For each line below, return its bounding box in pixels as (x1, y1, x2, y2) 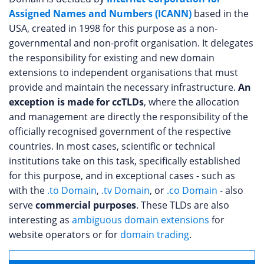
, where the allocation (144, 95, 239, 108)
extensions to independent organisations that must (9, 66, 238, 79)
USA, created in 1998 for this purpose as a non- (9, 22, 217, 35)
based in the (192, 7, 249, 20)
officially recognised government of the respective (9, 125, 231, 138)
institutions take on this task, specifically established (9, 154, 240, 167)
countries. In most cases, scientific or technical (9, 140, 215, 153)
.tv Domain (101, 184, 150, 197)
